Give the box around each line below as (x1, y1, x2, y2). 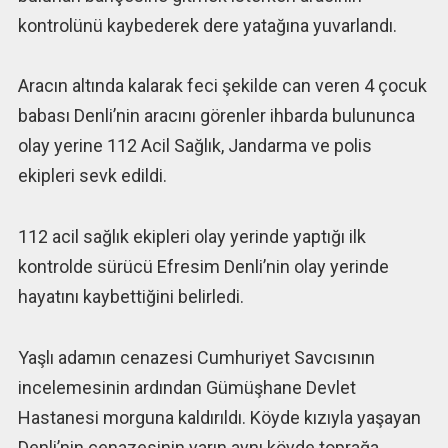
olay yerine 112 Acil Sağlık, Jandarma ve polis (17, 135, 372, 157)
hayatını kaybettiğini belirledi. (17, 286, 248, 308)
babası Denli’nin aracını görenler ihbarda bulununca (17, 105, 415, 127)
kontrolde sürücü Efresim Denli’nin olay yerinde (17, 256, 389, 278)
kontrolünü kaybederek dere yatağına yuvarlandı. (17, 14, 401, 36)
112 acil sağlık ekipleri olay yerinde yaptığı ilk (17, 226, 366, 248)
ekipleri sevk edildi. (17, 165, 171, 187)
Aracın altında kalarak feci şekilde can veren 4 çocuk (17, 75, 427, 97)
